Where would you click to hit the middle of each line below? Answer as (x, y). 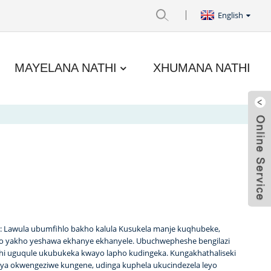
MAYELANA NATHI (66, 67)
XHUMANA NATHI (202, 67)
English (231, 15)
